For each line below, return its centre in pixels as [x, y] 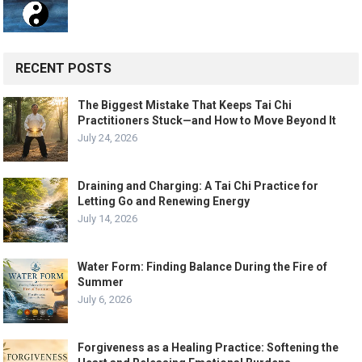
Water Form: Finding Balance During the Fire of [203, 266]
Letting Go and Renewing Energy [164, 201]
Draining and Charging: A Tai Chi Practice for [198, 185]
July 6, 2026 [105, 299]
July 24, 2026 [108, 137]
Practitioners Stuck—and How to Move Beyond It [207, 120]
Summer [101, 282]
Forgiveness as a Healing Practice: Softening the [208, 347]
